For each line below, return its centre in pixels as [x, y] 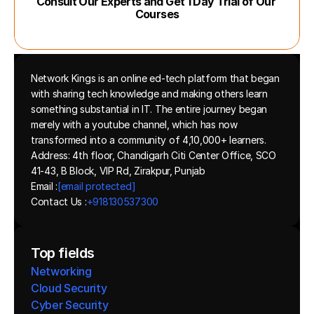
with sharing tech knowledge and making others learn [149, 94]
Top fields [63, 253]
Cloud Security [69, 288]
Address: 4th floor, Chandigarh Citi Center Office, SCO [153, 155]
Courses [157, 14]
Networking [61, 271]
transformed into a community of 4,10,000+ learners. [149, 140]
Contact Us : [59, 202]
